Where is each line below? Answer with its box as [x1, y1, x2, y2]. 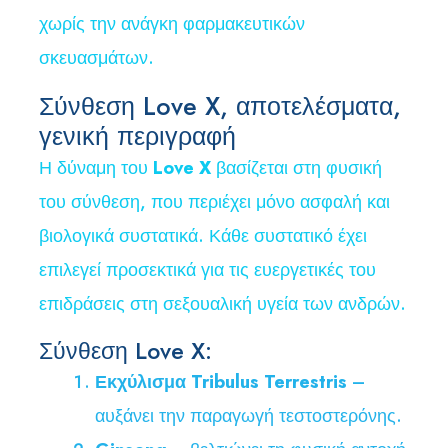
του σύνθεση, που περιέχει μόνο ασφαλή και [39, 189, 390, 216]
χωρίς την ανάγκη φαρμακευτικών [39, 11, 305, 38]
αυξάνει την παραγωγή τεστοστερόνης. [95, 403, 402, 430]
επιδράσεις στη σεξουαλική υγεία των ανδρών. [39, 291, 406, 318]
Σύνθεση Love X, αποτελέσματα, [39, 88, 401, 125]
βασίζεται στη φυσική [211, 155, 382, 182]
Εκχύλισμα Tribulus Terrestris [95, 369, 347, 396]
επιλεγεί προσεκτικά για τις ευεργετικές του [39, 257, 376, 284]
